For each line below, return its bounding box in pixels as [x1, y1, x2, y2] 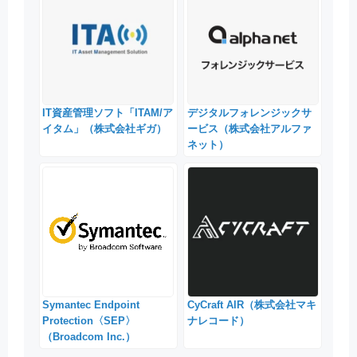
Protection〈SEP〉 [42, 315, 136, 328]
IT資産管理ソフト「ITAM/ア [42, 107, 174, 119]
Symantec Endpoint [42, 299, 140, 312]
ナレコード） [186, 315, 249, 328]
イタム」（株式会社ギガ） [42, 123, 167, 135]
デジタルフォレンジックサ [186, 107, 312, 119]
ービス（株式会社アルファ [186, 123, 312, 135]
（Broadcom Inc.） [42, 331, 136, 343]
